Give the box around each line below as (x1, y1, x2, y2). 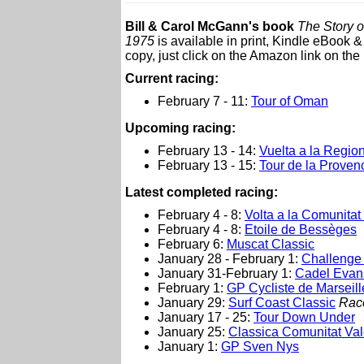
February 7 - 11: (158, 94, 251, 108)
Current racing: (125, 71, 219, 85)
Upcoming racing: (125, 121, 236, 135)
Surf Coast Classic (228, 296, 336, 310)
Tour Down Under (253, 310, 355, 324)
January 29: (158, 296, 228, 310)
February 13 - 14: (158, 144, 259, 158)
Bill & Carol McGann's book (125, 19, 294, 33)
